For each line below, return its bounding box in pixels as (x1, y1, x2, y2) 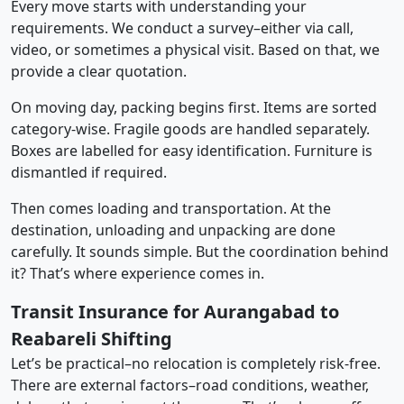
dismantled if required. (11, 161, 167, 182)
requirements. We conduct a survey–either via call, (11, 17, 353, 38)
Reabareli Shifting (11, 326, 172, 351)
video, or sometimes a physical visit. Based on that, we (11, 39, 380, 60)
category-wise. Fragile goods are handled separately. (11, 118, 370, 139)
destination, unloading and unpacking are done (11, 219, 335, 240)
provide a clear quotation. (11, 60, 187, 81)
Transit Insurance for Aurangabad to (11, 298, 339, 324)
